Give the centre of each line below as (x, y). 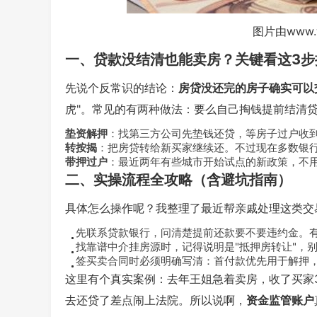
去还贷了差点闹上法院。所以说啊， (156, 300)
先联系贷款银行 (113, 232)
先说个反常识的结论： (122, 88)
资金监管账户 (280, 300)
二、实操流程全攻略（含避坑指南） (178, 180)
